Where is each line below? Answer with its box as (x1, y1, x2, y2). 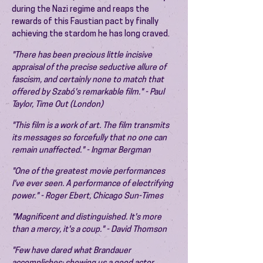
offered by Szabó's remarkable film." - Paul (12, 88, 164, 97)
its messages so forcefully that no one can (12, 134, 167, 143)
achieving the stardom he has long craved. (12, 30, 170, 39)
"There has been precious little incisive (12, 51, 152, 60)
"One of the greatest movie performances (12, 167, 165, 176)
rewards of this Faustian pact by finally (12, 18, 159, 26)
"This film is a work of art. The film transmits (12, 122, 169, 130)
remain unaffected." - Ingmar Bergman (12, 146, 151, 155)
